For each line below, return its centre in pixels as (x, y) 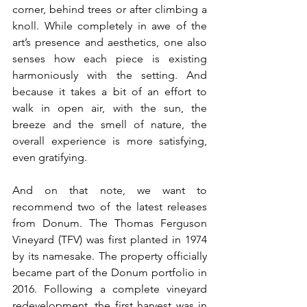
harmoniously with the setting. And (110, 75)
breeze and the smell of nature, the (110, 124)
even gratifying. (50, 157)
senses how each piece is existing (110, 58)
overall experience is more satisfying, (110, 140)
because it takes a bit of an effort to (110, 91)
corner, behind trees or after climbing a (110, 9)
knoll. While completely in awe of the (110, 25)
